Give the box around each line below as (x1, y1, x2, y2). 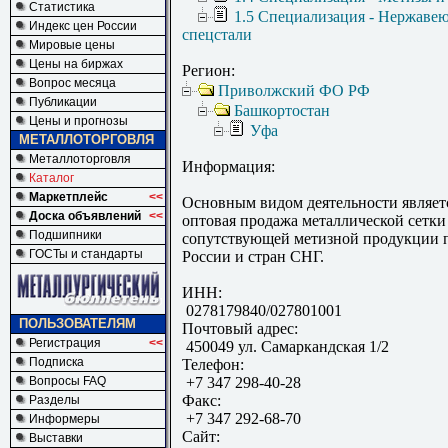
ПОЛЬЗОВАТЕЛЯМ (19, 316, 136, 331)
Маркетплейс (29, 190, 108, 204)
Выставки (29, 431, 83, 445)
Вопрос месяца (29, 76, 116, 90)
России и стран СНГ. (182, 248, 324, 266)
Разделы (29, 393, 80, 407)
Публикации (29, 95, 97, 109)
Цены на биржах (29, 57, 123, 71)
